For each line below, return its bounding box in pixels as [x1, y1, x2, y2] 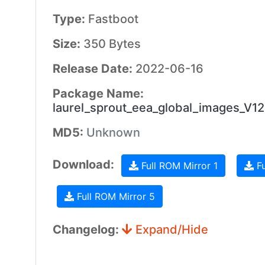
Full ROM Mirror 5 [73, 190, 155, 202]
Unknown [86, 125, 140, 140]
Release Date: [52, 62, 135, 76]
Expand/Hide [132, 222, 208, 237]
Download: [52, 157, 117, 172]
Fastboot [88, 12, 138, 26]
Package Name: [52, 86, 144, 101]
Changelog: [52, 222, 122, 237]
